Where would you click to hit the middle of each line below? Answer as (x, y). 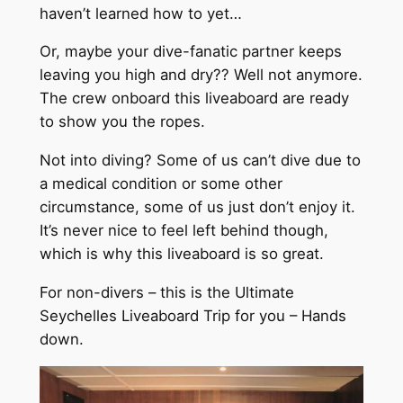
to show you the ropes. (122, 122)
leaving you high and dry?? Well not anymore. (201, 75)
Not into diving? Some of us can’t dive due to (200, 161)
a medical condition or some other (161, 184)
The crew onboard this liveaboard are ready (194, 99)
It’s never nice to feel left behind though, (184, 231)
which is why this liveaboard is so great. (181, 254)
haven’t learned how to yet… (140, 13)
